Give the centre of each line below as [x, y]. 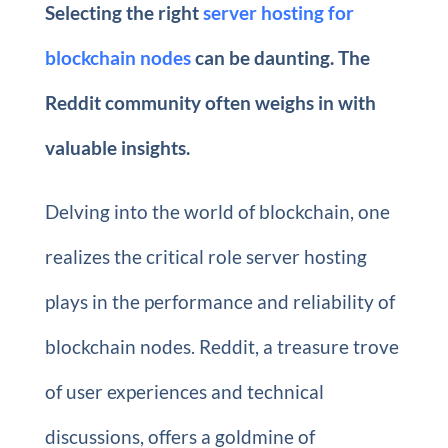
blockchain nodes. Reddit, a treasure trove [221, 346]
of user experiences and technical [184, 391]
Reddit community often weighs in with [210, 102]
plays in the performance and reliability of [219, 301]
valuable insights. [117, 147]
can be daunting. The [280, 57]
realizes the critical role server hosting [205, 256]
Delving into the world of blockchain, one [217, 211]
